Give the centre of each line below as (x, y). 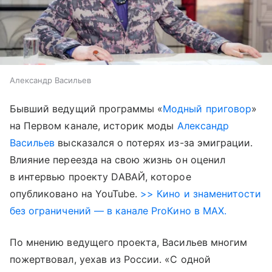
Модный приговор (207, 109)
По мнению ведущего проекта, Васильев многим (129, 243)
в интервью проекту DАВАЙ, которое (100, 177)
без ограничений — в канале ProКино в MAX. (118, 211)
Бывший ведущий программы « (87, 109)
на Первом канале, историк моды (93, 126)
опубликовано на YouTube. (74, 194)
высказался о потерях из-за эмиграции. (154, 143)
